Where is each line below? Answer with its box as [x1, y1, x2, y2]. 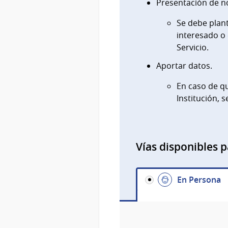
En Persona [177, 174, 221, 186]
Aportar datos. [156, 60, 212, 72]
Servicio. [177, 42, 209, 53]
